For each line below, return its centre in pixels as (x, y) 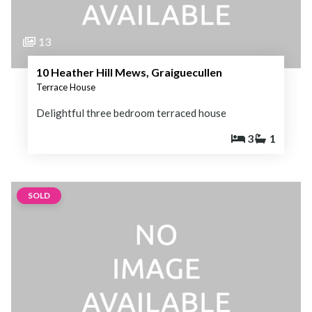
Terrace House (66, 87)
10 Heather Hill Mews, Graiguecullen (129, 72)
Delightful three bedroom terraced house (131, 112)
